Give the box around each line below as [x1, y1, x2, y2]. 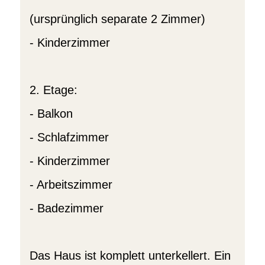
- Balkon [29, 107, 73, 120]
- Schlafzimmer [29, 131, 109, 144]
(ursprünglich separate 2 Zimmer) [29, 12, 205, 25]
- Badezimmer [29, 202, 104, 215]
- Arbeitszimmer [29, 178, 112, 191]
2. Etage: [29, 83, 77, 96]
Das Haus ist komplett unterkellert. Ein [29, 249, 231, 262]
